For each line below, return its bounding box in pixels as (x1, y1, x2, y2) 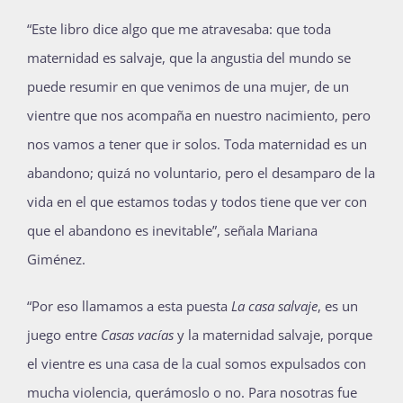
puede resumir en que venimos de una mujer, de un (27, 77, 349, 96)
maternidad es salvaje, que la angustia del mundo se (27, 49, 351, 67)
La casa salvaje (228, 297, 318, 316)
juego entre (27, 326, 101, 345)
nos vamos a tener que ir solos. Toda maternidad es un (27, 135, 367, 154)
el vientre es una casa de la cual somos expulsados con (27, 354, 366, 373)
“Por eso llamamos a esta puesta (27, 297, 228, 316)
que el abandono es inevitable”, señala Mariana (27, 221, 318, 240)
